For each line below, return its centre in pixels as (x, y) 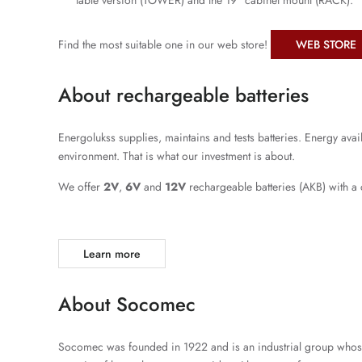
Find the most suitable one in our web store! (164, 44)
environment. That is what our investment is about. (177, 156)
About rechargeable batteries (183, 95)
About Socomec (127, 304)
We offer (81, 187)
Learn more (112, 254)
